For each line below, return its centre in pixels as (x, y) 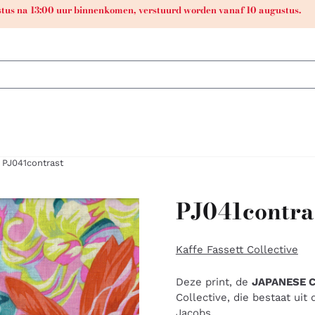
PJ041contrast (33, 163)
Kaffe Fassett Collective (237, 249)
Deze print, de (213, 282)
